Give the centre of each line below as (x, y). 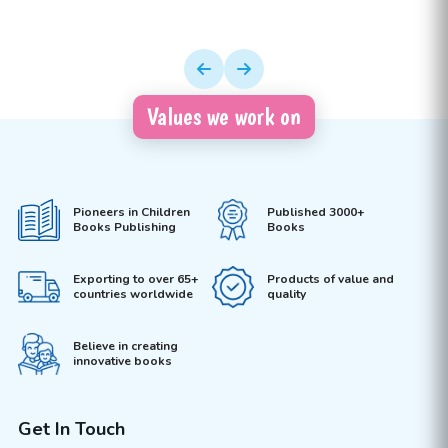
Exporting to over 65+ (135, 278)
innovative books (122, 360)
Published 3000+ (315, 212)
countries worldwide (132, 293)
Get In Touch (71, 429)
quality (286, 293)
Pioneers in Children (131, 212)
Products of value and (330, 278)
